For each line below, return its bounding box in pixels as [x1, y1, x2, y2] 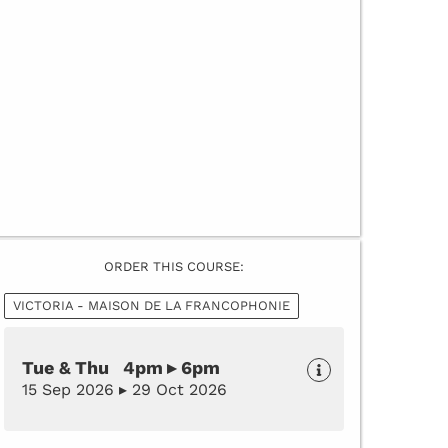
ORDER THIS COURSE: [104, 258, 244, 274]
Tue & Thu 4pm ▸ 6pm [22, 356, 220, 378]
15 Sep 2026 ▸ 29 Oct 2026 [22, 379, 227, 399]
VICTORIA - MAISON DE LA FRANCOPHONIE [13, 297, 290, 313]
